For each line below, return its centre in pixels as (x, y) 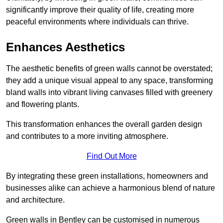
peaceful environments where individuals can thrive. (97, 21)
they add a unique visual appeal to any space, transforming (110, 80)
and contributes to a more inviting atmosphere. (87, 136)
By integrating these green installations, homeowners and (107, 176)
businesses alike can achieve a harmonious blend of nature (111, 188)
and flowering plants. (43, 104)
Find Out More (111, 156)
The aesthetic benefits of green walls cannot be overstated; (109, 68)
